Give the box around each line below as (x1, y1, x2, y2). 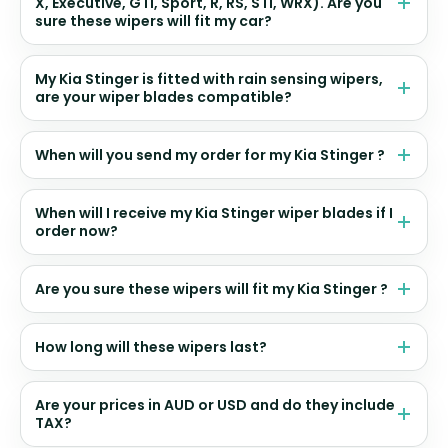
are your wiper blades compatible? (35, 87, 292, 108)
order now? (35, 221, 118, 242)
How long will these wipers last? (35, 337, 267, 358)
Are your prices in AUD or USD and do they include (35, 395, 395, 416)
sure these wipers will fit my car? (35, 11, 272, 32)
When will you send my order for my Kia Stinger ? (35, 145, 385, 166)
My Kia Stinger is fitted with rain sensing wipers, (35, 69, 383, 90)
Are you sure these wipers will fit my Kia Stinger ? (35, 279, 388, 300)
